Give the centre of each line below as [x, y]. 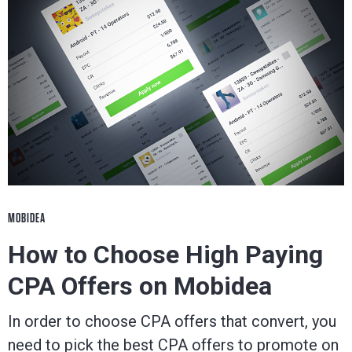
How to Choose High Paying [165, 255]
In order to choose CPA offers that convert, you [172, 322]
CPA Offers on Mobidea [140, 286]
